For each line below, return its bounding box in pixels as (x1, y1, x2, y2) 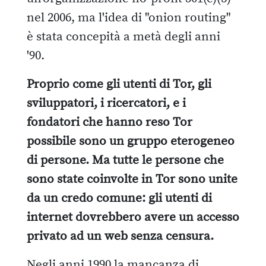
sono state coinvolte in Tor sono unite (27, 171, 237, 187)
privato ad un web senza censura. (27, 228, 214, 244)
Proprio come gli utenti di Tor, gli (27, 76, 211, 92)
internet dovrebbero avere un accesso (27, 209, 239, 225)
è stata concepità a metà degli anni (27, 28, 220, 45)
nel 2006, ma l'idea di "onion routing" (27, 9, 230, 26)
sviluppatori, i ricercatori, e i (27, 95, 186, 111)
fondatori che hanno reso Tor (27, 114, 192, 130)
